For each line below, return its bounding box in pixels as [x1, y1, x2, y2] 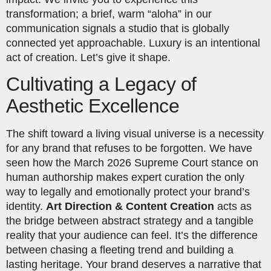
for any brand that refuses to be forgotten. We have [6, 142, 252, 155]
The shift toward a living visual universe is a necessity [6, 128, 264, 140]
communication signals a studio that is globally [6, 22, 229, 34]
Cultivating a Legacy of [6, 73, 197, 96]
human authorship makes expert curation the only [6, 171, 244, 184]
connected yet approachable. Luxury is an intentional [6, 36, 260, 49]
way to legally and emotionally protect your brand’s [6, 186, 250, 198]
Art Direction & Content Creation [46, 200, 214, 213]
